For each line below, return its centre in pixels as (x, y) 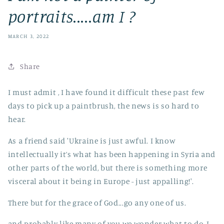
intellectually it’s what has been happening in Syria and (112, 154)
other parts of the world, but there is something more (107, 167)
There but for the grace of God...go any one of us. (98, 202)
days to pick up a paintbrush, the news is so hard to (103, 106)
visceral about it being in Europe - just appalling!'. (101, 181)
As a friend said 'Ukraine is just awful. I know (92, 140)
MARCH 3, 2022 (28, 36)
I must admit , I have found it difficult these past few (106, 92)
